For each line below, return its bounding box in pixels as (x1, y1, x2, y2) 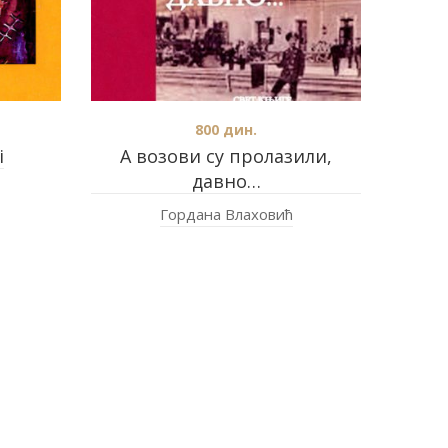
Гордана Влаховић (159, 203, 293, 224)
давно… (191, 168, 261, 193)
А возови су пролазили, (120, 143, 332, 168)
